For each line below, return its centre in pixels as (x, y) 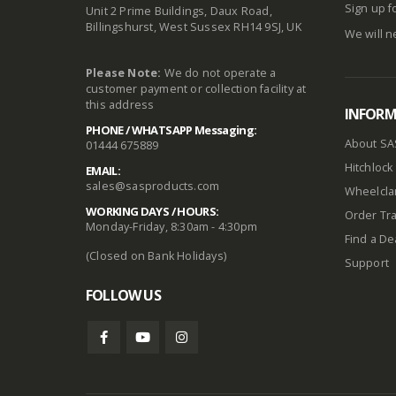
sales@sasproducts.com (153, 186)
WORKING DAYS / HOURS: (152, 211)
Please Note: (124, 72)
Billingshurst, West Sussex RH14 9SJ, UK (194, 27)
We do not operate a (219, 72)
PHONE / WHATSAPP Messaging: (171, 129)
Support (366, 263)
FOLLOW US (123, 295)
